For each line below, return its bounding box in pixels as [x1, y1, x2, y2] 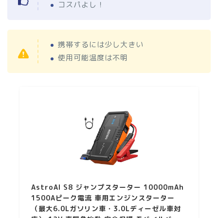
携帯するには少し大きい [58, 39, 144, 50]
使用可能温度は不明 [58, 53, 128, 63]
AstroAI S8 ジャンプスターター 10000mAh [31, 182, 184, 192]
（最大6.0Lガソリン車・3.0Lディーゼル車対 [31, 204, 182, 214]
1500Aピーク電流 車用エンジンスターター [31, 193, 175, 203]
